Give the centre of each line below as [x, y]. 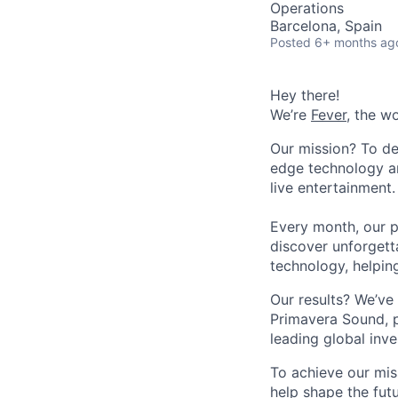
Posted [291, 42]
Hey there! [305, 95]
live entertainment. [333, 187]
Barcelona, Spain [326, 26]
